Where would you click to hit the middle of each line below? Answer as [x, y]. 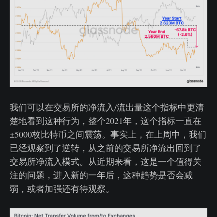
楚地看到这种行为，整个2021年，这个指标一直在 [106, 120]
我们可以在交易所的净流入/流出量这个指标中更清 [107, 107]
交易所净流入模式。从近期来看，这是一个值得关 [106, 161]
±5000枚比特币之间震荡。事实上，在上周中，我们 [108, 134]
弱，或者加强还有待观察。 [62, 188]
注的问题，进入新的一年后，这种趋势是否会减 [101, 175]
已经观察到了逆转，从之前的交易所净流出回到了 [106, 147]
